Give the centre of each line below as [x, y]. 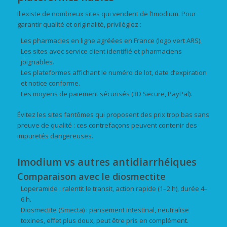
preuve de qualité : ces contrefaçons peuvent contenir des [107, 125]
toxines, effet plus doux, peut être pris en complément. [104, 220]
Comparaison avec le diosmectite [91, 176]
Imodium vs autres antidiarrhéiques [107, 162]
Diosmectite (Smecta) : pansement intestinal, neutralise [105, 210]
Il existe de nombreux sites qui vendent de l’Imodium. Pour [106, 13]
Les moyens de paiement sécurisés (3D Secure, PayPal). [106, 93]
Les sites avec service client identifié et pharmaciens [101, 51]
